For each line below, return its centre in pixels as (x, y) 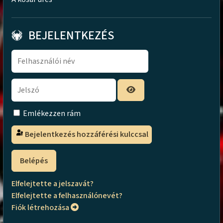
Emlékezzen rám (52, 113)
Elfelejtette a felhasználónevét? (67, 195)
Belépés (34, 161)
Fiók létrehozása (41, 207)
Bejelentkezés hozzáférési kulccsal (86, 135)
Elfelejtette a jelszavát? (53, 183)
